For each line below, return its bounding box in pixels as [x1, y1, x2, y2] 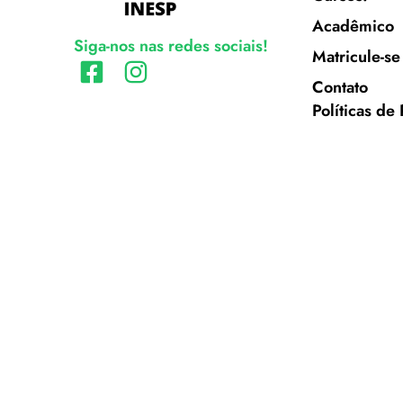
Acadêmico [311, 14, 394, 38]
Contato [311, 76, 368, 99]
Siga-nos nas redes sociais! [74, 34, 268, 58]
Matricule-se [311, 45, 400, 68]
